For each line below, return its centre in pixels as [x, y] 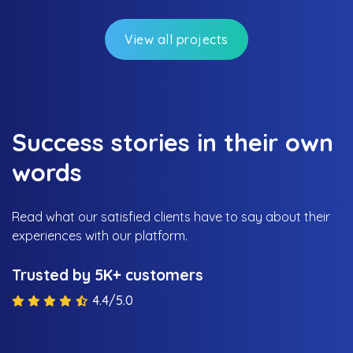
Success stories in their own [173, 142]
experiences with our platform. [100, 236]
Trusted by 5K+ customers [108, 275]
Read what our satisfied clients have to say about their [171, 217]
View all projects [176, 39]
